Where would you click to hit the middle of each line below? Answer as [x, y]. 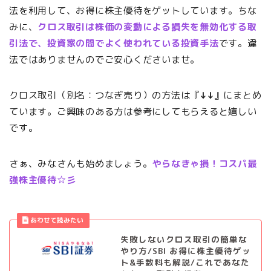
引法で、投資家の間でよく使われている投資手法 [114, 44]
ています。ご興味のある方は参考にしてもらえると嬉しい [133, 112]
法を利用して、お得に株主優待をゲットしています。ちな [133, 11]
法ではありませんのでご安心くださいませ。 [105, 60]
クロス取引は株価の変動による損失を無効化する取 [147, 27]
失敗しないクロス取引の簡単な [184, 240]
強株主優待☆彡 [43, 180]
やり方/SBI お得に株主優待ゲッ [185, 251]
